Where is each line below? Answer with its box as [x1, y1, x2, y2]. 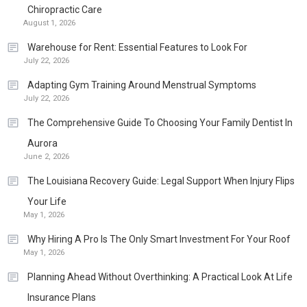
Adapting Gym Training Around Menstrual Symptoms [27, 79, 256, 91]
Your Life [27, 196, 66, 208]
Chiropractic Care [27, 4, 102, 16]
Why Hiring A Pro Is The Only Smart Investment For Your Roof [27, 234, 291, 245]
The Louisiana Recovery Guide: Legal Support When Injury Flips [27, 175, 295, 187]
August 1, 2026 [23, 19, 75, 28]
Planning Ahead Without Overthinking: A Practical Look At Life [27, 271, 293, 283]
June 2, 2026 [23, 152, 69, 162]
